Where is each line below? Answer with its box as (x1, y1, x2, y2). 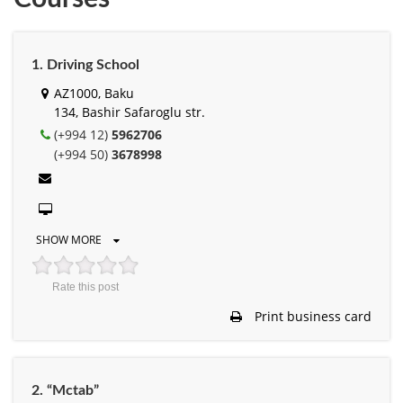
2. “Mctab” (31, 382, 99, 398)
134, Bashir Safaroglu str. (54, 103, 205, 121)
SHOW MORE (36, 231, 104, 247)
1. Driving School (31, 57, 139, 72)
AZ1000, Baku (54, 84, 134, 102)
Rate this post (52, 280, 119, 293)
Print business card (251, 307, 372, 325)
